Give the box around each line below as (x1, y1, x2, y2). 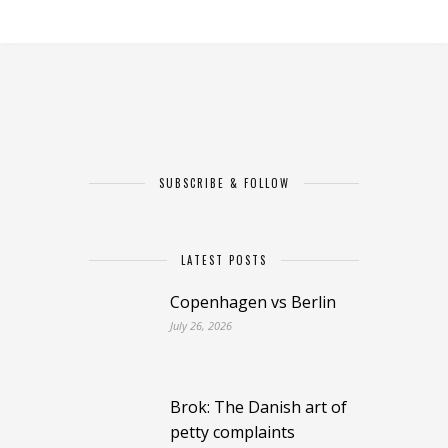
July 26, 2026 (169, 317, 232, 333)
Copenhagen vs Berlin (169, 290, 336, 313)
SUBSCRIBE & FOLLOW (158, 174, 290, 191)
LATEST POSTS (181, 251, 267, 268)
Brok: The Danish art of (169, 396, 347, 419)
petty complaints (169, 421, 295, 444)
